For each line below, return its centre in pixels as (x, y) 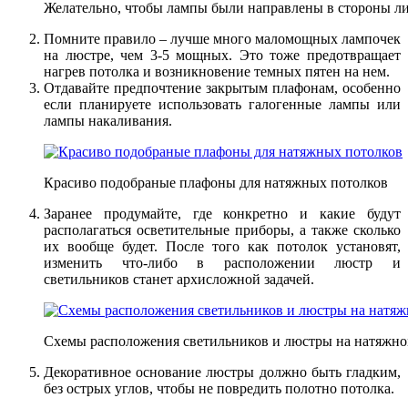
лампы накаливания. (108, 120)
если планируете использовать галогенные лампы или (222, 104)
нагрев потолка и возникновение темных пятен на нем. (217, 71)
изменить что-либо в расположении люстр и (222, 262)
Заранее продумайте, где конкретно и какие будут (222, 213)
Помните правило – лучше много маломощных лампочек (222, 38)
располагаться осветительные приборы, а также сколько (222, 229)
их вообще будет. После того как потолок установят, (222, 246)
